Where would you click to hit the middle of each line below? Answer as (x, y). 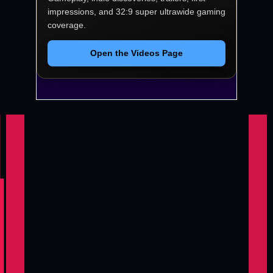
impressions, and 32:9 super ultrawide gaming (136, 11)
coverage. (67, 25)
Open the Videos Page (136, 53)
